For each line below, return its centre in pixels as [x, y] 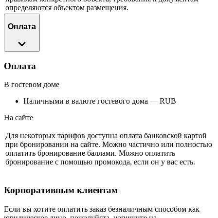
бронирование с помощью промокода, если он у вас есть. [100, 162]
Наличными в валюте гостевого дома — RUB [100, 101]
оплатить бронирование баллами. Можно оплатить [90, 153]
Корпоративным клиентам [61, 190]
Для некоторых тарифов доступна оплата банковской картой [106, 136]
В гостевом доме [32, 85]
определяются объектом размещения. [67, 7]
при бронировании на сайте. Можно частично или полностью [109, 145]
